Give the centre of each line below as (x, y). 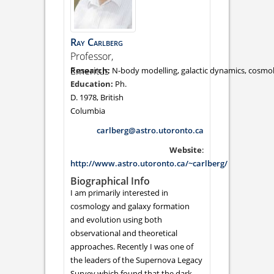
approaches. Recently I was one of (132, 246)
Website (186, 150)
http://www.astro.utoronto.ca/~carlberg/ (149, 163)
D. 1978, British (97, 97)
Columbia (88, 110)
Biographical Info (110, 181)
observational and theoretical (124, 233)
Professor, (92, 56)
